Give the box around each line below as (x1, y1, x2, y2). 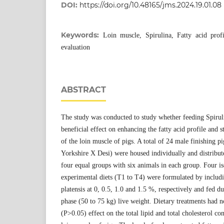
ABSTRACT (61, 84, 106, 94)
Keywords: (61, 30, 103, 39)
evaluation (61, 43, 90, 51)
